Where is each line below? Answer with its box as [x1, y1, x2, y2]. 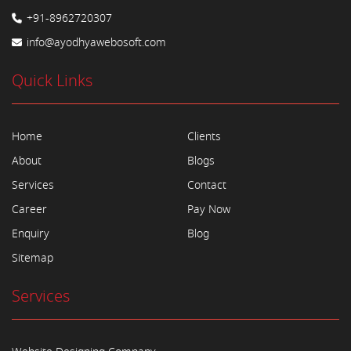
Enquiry [12, 226, 49, 242]
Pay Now [187, 201, 230, 218]
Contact [187, 177, 226, 194]
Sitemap [12, 250, 53, 266]
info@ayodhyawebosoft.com [24, 34, 166, 51]
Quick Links [12, 70, 92, 92]
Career [12, 201, 47, 218]
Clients [187, 128, 221, 145]
